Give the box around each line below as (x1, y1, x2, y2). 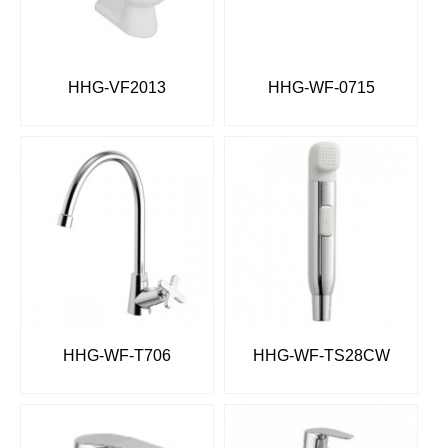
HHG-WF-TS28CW (252, 347, 390, 365)
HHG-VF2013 (68, 79, 166, 97)
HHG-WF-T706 (63, 347, 171, 365)
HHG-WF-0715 (267, 79, 375, 97)
